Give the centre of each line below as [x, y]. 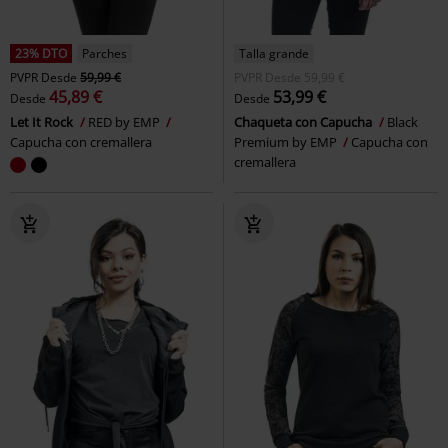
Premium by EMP [287, 141]
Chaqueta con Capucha [304, 121]
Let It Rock [43, 121]
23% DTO [41, 53]
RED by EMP [125, 121]
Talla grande [274, 53]
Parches [104, 53]
